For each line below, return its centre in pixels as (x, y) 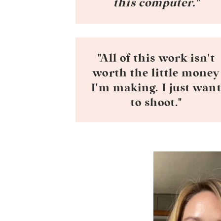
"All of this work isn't (156, 58)
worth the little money (156, 73)
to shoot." (156, 103)
